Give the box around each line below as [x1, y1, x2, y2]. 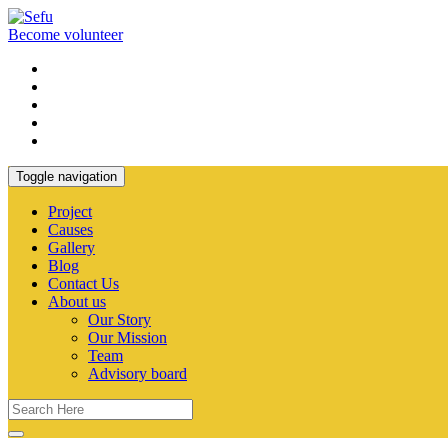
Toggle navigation [16, 169, 117, 184]
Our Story [88, 311, 151, 328]
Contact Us [48, 275, 119, 292]
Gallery [48, 239, 95, 256]
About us [48, 293, 106, 310]
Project [48, 203, 92, 220]
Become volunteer [8, 26, 123, 43]
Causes [48, 221, 93, 238]
